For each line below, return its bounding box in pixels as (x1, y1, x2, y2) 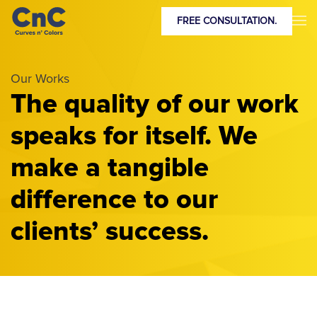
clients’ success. (11, 215, 209, 248)
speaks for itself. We (11, 120, 258, 152)
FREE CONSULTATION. (177, 15, 277, 28)
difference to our (11, 183, 218, 216)
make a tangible (11, 151, 209, 184)
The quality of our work (11, 88, 299, 120)
